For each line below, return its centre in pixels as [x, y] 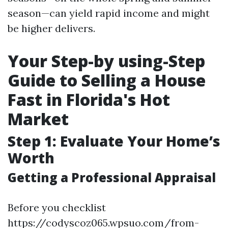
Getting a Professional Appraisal [112, 177]
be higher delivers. [51, 28]
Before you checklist [57, 207]
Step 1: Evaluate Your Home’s [114, 141]
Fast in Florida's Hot [89, 99]
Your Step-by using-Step [106, 61]
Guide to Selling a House [107, 80]
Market [38, 119]
